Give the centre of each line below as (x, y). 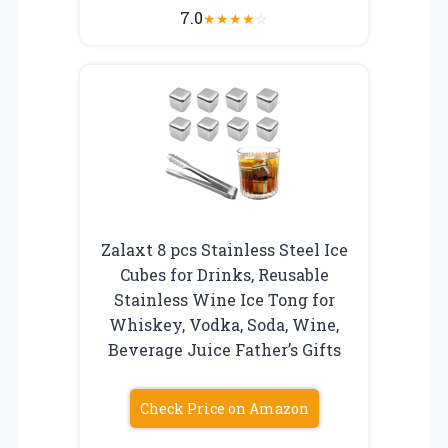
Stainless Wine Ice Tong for (224, 299)
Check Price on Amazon (224, 408)
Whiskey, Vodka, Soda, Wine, (224, 324)
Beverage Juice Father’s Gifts (224, 349)
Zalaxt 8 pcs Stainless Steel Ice (224, 249)
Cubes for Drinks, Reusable (224, 274)
